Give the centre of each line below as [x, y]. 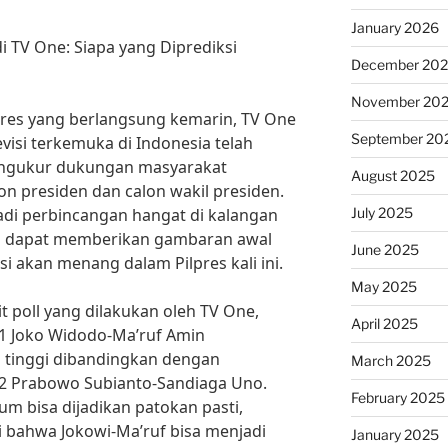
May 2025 [383, 286]
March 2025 [390, 360]
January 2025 [394, 434]
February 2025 [397, 397]
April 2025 [384, 323]
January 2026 [394, 27]
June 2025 [384, 249]
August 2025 [392, 175]
